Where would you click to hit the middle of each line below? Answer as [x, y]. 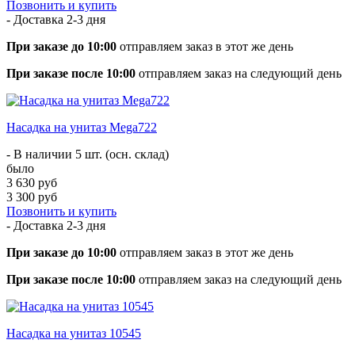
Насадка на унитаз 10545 [74, 333]
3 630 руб [32, 182]
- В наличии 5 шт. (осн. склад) [88, 154]
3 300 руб [32, 197]
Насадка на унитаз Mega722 [82, 127]
